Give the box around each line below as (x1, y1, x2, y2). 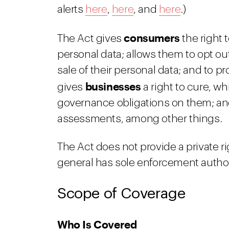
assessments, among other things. (57, 113, 222, 124)
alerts (57, 4, 86, 15)
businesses (85, 80, 141, 93)
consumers (124, 31, 180, 44)
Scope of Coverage (57, 186, 186, 201)
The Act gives (57, 33, 124, 44)
